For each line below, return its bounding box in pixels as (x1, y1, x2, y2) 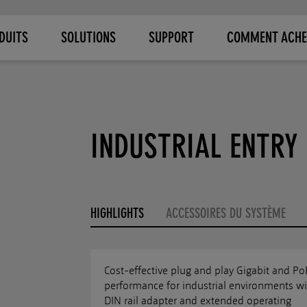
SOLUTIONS (60, 28, 116, 47)
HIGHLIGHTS (90, 205, 144, 221)
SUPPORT (148, 28, 194, 47)
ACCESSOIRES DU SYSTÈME (166, 205, 286, 221)
